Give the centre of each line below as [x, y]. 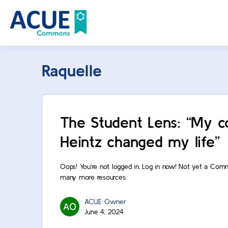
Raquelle [72, 70]
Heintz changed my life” [140, 141]
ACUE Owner [105, 202]
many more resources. [93, 177]
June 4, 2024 [104, 212]
